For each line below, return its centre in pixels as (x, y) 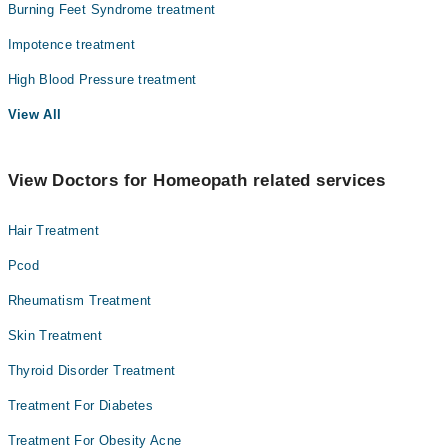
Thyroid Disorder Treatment (91, 370)
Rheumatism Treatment (79, 300)
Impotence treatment (71, 44)
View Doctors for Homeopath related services (196, 180)
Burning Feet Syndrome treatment (111, 9)
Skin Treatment (54, 335)
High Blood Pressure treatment (102, 79)
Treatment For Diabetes (80, 405)
